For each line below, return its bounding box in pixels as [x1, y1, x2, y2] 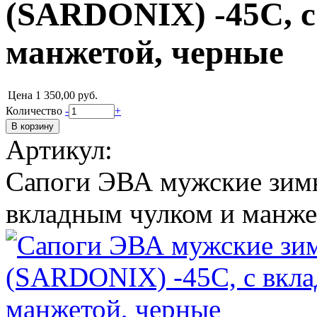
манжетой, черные [6, 34, 284, 71]
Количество [6, 104, 65, 117]
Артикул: [6, 134, 113, 165]
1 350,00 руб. [35, 88, 98, 101]
